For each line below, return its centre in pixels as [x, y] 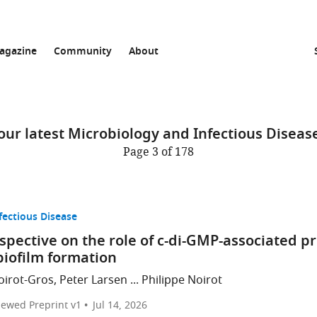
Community [83, 52]
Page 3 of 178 [158, 152]
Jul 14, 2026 [120, 305]
